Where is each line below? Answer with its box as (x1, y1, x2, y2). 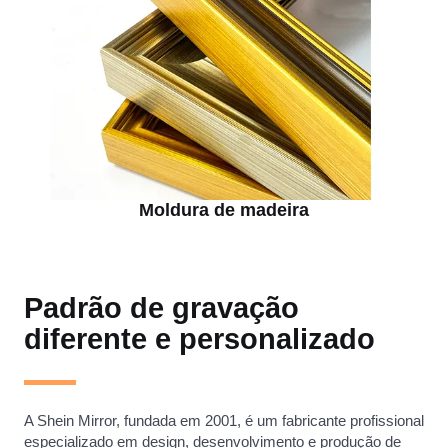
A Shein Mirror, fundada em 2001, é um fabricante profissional (24, 412, 424, 430)
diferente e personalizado (24, 323, 375, 356)
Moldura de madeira (139, 200, 309, 221)
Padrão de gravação (24, 292, 299, 325)
